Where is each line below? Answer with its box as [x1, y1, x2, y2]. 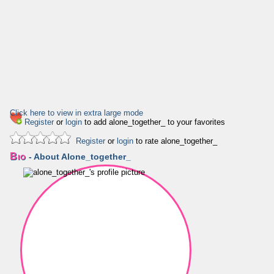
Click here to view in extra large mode [10, 108, 143, 117]
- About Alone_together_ [26, 152, 131, 161]
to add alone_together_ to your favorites [82, 117, 225, 127]
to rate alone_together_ [133, 136, 217, 146]
